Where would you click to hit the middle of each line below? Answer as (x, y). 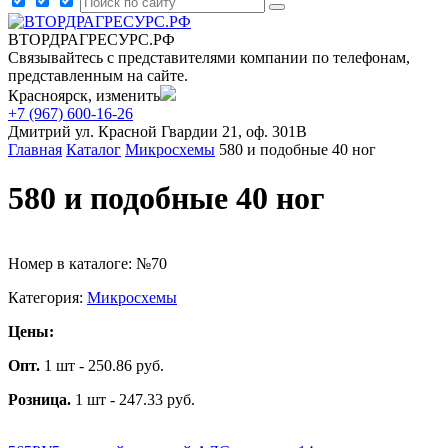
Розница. (39, 399)
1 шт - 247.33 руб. (133, 399)
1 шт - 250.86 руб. (102, 365)
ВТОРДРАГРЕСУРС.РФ (91, 39)
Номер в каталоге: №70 (87, 263)
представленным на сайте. (98, 75)
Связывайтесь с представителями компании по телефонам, (209, 57)
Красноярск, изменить (84, 95)
